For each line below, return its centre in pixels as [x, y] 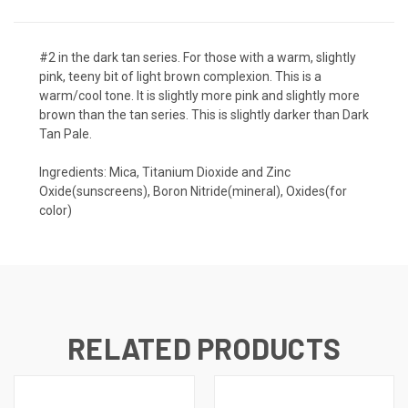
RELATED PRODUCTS [204, 348]
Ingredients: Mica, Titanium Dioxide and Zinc [165, 173]
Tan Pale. [66, 134]
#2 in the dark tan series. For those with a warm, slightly [198, 58]
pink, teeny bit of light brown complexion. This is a [180, 77]
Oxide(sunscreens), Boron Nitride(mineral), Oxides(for [193, 192]
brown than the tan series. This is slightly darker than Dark [204, 115]
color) [56, 211]
